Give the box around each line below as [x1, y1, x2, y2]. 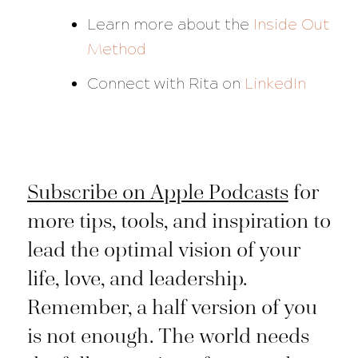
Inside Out [253, 15, 329, 34]
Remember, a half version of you [26, 293, 317, 321]
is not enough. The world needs [26, 322, 309, 350]
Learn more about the [86, 15, 253, 34]
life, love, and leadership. [26, 265, 247, 292]
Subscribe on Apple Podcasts [26, 178, 288, 206]
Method [86, 40, 146, 59]
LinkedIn [244, 74, 306, 93]
